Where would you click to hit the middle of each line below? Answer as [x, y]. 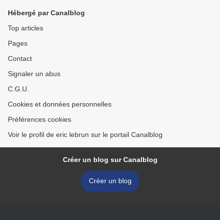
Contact [20, 59]
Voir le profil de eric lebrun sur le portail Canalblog [85, 135]
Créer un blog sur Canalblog [110, 160]
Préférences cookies [40, 120]
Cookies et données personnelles [60, 104]
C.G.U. [18, 89]
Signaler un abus [34, 74]
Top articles [26, 28]
